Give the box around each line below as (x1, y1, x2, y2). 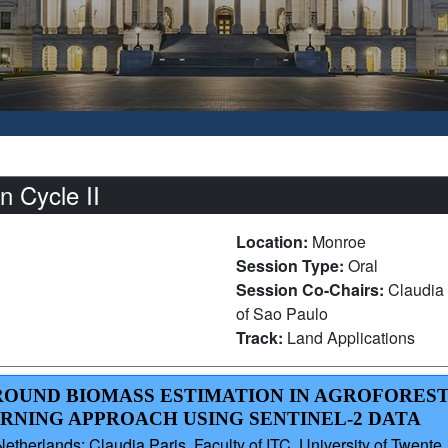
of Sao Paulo (236, 302, 328, 326)
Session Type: (236, 254, 348, 278)
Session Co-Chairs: (236, 278, 388, 302)
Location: (236, 230, 312, 254)
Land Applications (287, 326, 415, 350)
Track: (236, 326, 287, 350)
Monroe (312, 230, 366, 254)
